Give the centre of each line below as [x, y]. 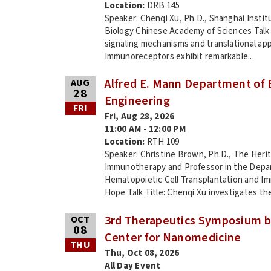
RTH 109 [163, 142]
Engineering [137, 101]
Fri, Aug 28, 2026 [139, 117]
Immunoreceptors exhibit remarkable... [179, 56]
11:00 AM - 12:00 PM [145, 129]
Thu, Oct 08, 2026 [142, 253]
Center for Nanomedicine [173, 237]
